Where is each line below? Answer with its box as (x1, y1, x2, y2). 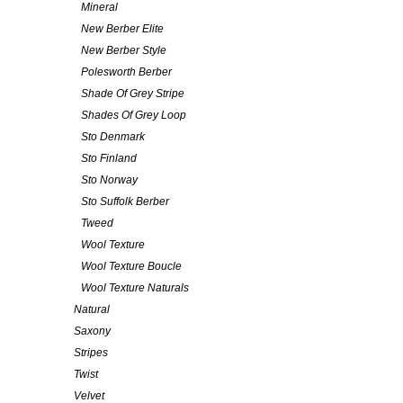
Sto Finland (81, 151, 137, 165)
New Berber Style (81, 43, 166, 57)
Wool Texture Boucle (81, 259, 182, 273)
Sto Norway (81, 173, 138, 186)
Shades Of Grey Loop (81, 108, 186, 121)
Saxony (74, 324, 111, 337)
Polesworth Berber (81, 65, 172, 78)
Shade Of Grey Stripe (81, 86, 184, 100)
